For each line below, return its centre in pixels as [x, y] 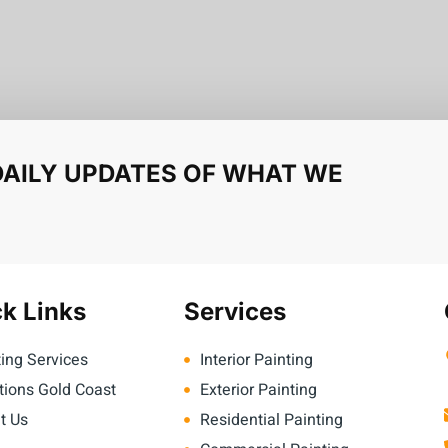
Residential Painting [271, 420]
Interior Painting [256, 360]
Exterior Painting [258, 390]
